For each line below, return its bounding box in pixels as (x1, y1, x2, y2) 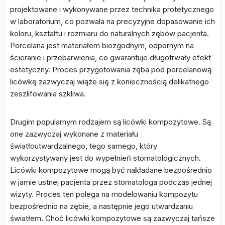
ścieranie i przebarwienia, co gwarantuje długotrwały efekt (10, 53, 211, 62)
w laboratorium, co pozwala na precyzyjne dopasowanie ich (10, 17, 215, 26)
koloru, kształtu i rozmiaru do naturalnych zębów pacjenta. (10, 29, 209, 38)
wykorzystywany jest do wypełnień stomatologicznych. (10, 153, 201, 163)
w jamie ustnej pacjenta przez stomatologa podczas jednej (10, 177, 212, 187)
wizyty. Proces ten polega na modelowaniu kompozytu (10, 189, 198, 199)
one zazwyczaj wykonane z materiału (10, 129, 138, 139)
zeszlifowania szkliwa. (10, 89, 86, 98)
